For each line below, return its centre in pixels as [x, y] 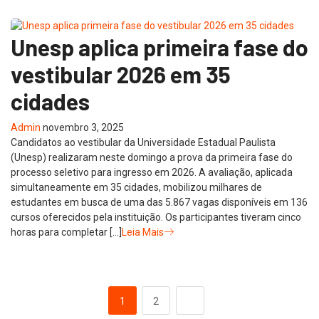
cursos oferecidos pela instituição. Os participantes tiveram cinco [156, 218]
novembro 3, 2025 [83, 128]
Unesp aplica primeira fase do [159, 47]
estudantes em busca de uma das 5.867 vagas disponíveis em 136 [159, 203]
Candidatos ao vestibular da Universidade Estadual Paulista [143, 143]
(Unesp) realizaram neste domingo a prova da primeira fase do [152, 158]
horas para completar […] [66, 232]
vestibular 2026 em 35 [121, 74]
